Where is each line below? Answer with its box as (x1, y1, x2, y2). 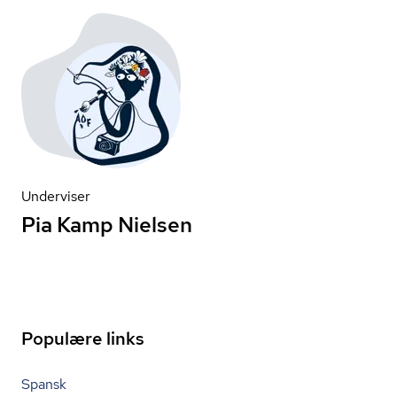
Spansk (21, 375, 66, 393)
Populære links (21, 327, 144, 350)
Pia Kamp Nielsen (21, 211, 192, 238)
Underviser (21, 187, 90, 206)
